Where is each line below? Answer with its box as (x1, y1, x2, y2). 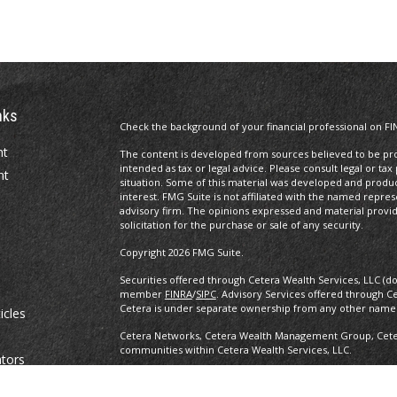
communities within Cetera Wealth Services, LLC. (119, 343, 352, 356)
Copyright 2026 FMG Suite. (119, 245, 244, 259)
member (119, 287, 165, 300)
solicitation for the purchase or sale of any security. (119, 218, 363, 231)
